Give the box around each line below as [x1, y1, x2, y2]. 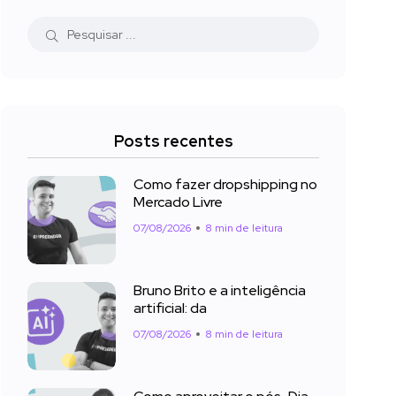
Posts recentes [113, 131, 233, 152]
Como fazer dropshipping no [133, 175, 317, 194]
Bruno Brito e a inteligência [133, 281, 306, 301]
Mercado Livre [133, 193, 223, 212]
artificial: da [133, 299, 207, 318]
